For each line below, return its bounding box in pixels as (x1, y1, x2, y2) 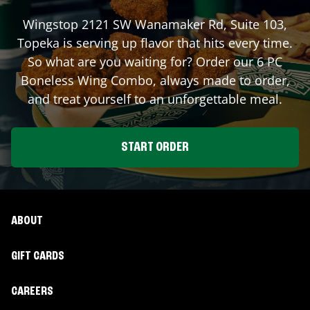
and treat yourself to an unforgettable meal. (28, 90, 282, 107)
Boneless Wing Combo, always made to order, (20, 71, 290, 89)
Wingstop (23, 15, 82, 33)
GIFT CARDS (11, 250, 64, 262)
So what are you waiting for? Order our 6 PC (28, 53, 282, 70)
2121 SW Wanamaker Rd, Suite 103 (82, 15, 284, 33)
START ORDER (121, 140, 189, 154)
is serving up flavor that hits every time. (60, 34, 293, 51)
